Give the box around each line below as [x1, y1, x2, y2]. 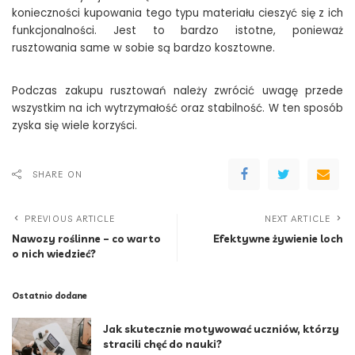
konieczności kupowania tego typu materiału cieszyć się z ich [12, 6, 343, 21]
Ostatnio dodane [12, 290, 87, 302]
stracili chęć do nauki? [103, 338, 222, 351]
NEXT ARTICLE [264, 213, 330, 225]
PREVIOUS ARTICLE [25, 213, 116, 225]
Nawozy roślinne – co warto [12, 232, 161, 246]
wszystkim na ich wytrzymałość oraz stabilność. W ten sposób [12, 101, 343, 116]
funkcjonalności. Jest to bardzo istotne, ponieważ [12, 23, 343, 39]
